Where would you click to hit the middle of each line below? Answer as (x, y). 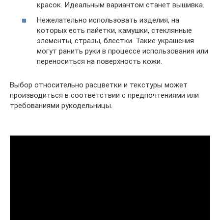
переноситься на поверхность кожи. (99, 61)
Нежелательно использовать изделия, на (108, 20)
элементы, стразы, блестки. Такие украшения (115, 41)
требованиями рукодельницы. (61, 106)
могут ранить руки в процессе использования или (123, 51)
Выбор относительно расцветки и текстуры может (99, 85)
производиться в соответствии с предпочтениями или (104, 95)
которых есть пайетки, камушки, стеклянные (114, 30)
